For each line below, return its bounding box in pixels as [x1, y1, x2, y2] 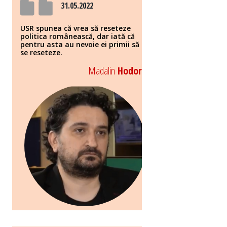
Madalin [88, 64, 115, 78]
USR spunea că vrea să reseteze [20, 23, 131, 33]
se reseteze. [20, 48, 62, 58]
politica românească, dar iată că [20, 31, 135, 42]
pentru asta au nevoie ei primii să [20, 40, 139, 50]
